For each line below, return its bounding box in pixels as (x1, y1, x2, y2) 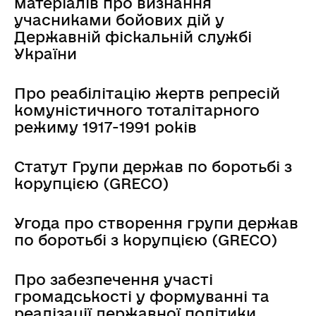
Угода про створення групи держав (14, 214, 298, 231)
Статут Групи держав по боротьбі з (14, 157, 292, 175)
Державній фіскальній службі (14, 28, 252, 45)
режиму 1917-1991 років (14, 118, 197, 135)
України (14, 44, 77, 62)
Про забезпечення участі (14, 270, 213, 288)
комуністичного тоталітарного (14, 101, 260, 119)
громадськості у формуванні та (14, 287, 269, 305)
